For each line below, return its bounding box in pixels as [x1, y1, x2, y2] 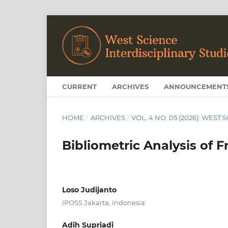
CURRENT [62, 82, 97, 91]
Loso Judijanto [62, 185, 117, 194]
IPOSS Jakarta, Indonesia [62, 198, 145, 207]
